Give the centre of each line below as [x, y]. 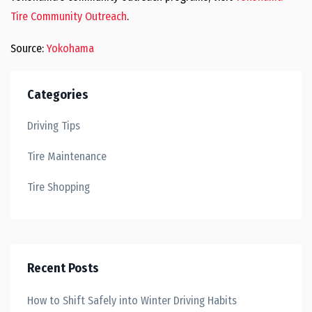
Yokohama [70, 48]
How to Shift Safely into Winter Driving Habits [132, 301]
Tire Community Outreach [69, 16]
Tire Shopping [58, 187]
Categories [58, 95]
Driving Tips [54, 126]
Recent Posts [63, 268]
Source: [29, 48]
